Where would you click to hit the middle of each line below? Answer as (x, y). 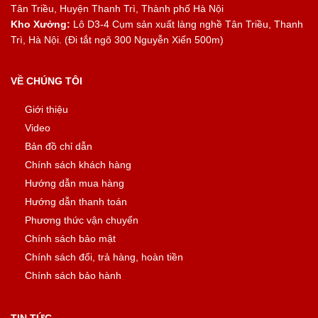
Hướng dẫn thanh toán (76, 201)
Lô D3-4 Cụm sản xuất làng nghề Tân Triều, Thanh (187, 24)
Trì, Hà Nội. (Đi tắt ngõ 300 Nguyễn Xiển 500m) (117, 39)
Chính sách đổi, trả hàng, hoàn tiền (104, 257)
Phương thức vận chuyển (82, 220)
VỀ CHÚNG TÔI (46, 81)
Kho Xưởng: (40, 24)
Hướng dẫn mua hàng (75, 183)
